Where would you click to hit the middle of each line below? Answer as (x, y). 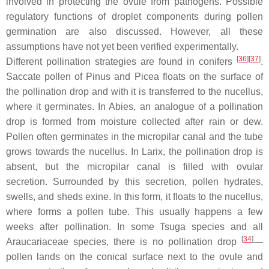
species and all (224, 226)
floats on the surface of (211, 76)
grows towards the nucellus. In (74, 151)
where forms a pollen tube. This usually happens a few (134, 211)
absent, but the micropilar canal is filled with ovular (134, 166)
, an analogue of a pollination (198, 106)
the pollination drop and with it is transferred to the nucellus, (134, 91)
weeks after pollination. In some (83, 226)
